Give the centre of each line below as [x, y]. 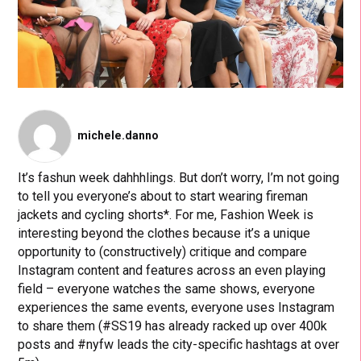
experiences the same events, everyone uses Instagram [176, 308]
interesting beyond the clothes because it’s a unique [164, 234]
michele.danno [118, 136]
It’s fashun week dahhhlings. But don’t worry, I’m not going [179, 178]
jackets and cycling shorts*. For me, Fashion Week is [166, 215]
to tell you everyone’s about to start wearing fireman [163, 197]
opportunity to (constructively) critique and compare [163, 252]
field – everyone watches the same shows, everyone [167, 289]
